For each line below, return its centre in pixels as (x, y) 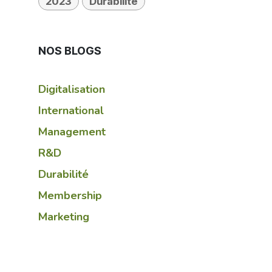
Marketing (64, 216)
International (71, 110)
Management (72, 131)
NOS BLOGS (70, 50)
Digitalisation (72, 89)
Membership (70, 195)
